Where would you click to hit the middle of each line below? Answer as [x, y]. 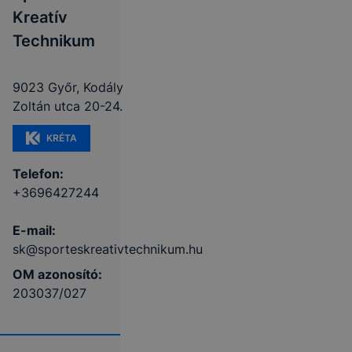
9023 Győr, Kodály [68, 87]
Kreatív [40, 17]
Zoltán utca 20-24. [68, 106]
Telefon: [38, 174]
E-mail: [34, 230]
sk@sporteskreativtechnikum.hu [108, 249]
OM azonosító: [57, 274]
